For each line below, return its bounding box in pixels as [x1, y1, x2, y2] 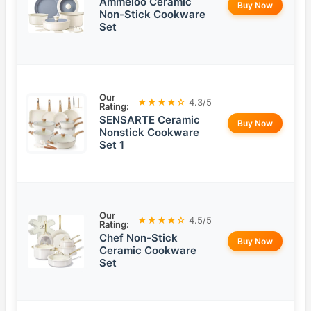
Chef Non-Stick [99, 231, 178, 245]
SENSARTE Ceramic [99, 113, 200, 127]
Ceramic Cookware [99, 244, 196, 258]
